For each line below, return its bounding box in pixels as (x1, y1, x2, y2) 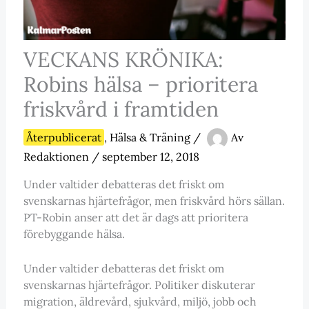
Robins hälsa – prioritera (23, 71, 258, 98)
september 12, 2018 (101, 150, 199, 164)
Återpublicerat (26, 130, 101, 145)
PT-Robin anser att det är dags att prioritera (23, 210, 248, 225)
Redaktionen (23, 150, 92, 164)
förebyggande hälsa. (23, 227, 125, 241)
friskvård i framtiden (23, 96, 219, 123)
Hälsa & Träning (109, 130, 190, 145)
